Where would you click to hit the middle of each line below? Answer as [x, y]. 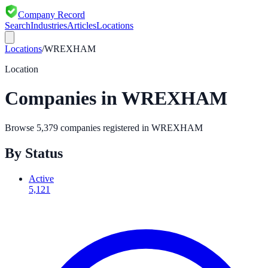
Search [18, 25]
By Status [34, 153]
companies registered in [105, 127]
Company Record [51, 15]
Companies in [63, 98]
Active [41, 178]
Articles [82, 25]
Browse [21, 127]
